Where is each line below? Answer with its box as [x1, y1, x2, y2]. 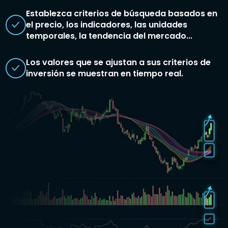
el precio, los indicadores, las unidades [25, 18, 187, 31]
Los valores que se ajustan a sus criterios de [25, 56, 211, 68]
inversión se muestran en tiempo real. [25, 67, 183, 79]
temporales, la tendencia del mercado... [25, 30, 192, 42]
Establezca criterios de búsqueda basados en [25, 7, 217, 19]
